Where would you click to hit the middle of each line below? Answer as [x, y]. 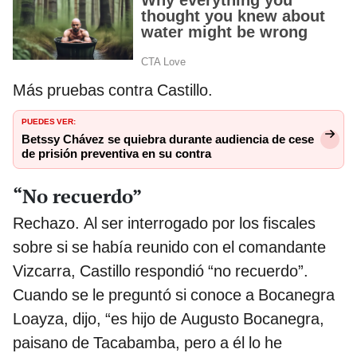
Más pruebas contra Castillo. [113, 90]
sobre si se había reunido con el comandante [169, 247]
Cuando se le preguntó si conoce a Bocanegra [174, 294]
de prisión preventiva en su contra [116, 154]
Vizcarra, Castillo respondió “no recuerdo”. [161, 271]
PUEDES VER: [49, 121]
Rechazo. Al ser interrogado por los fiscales [164, 223]
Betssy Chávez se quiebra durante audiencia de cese [168, 140]
